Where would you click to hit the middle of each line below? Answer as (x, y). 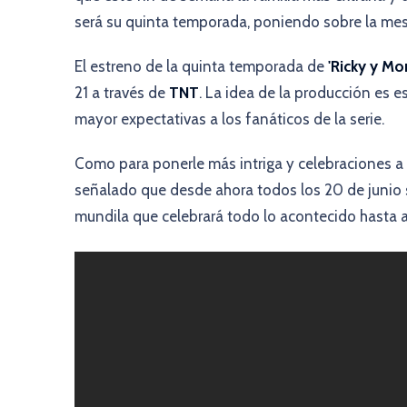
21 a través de (122, 93)
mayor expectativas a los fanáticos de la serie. (229, 119)
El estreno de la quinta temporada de (201, 66)
